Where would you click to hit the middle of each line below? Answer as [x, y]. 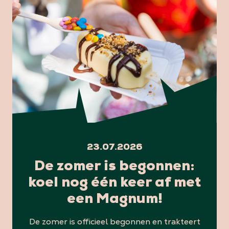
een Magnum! [114, 200]
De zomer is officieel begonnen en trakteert [114, 221]
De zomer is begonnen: [114, 167]
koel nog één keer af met [114, 183]
